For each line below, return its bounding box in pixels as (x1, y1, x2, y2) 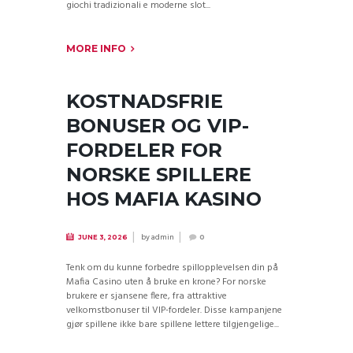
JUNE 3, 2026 (77, 233, 128, 242)
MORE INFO (66, 42, 126, 54)
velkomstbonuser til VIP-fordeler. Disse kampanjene (66, 303, 282, 319)
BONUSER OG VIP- (66, 113, 249, 137)
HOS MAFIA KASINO (66, 187, 262, 210)
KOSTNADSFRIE (66, 89, 223, 113)
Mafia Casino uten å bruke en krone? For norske (66, 274, 266, 291)
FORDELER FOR (66, 138, 222, 162)
